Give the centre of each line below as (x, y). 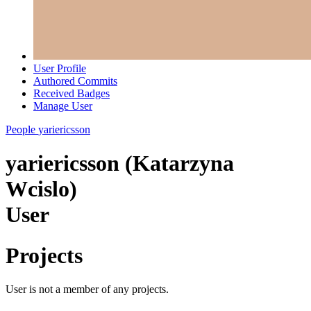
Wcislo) (41, 189)
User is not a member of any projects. (87, 289)
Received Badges (72, 93)
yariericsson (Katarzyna (120, 163)
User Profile (60, 68)
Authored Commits (75, 81)
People (20, 129)
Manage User (63, 106)
